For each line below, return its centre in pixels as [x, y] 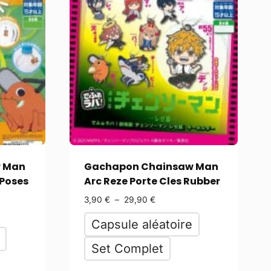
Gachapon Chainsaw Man [151, 166]
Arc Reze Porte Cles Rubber [152, 181]
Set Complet [127, 248]
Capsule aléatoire [142, 224]
